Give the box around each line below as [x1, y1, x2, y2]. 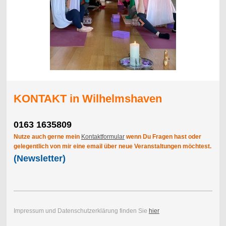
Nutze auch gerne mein [13, 133, 81, 141]
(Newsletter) [13, 153, 66, 164]
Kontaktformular [81, 133, 125, 141]
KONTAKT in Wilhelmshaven [13, 92, 162, 105]
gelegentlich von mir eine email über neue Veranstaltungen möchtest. [13, 143, 211, 150]
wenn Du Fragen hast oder [124, 133, 201, 141]
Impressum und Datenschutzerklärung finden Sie [13, 207, 149, 215]
